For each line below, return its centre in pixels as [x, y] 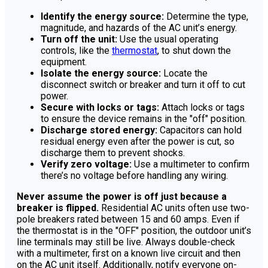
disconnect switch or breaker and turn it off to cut [143, 85]
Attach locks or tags [202, 108]
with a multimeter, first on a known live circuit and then [129, 254]
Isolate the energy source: [101, 74]
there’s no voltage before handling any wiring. [134, 176]
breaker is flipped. [58, 208]
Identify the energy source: [102, 17]
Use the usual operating [168, 39]
